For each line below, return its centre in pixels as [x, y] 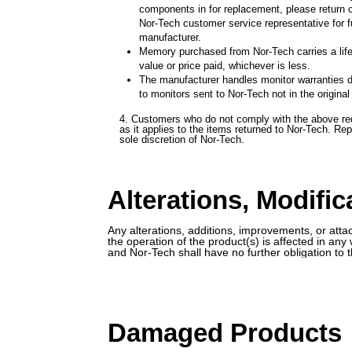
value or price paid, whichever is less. [225, 66]
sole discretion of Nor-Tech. [182, 140]
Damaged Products [225, 333]
